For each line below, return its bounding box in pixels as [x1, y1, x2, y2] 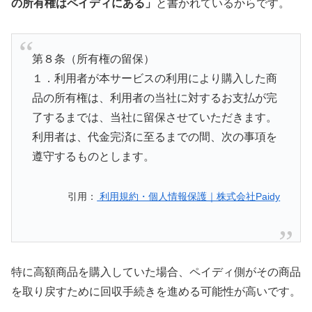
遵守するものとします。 [31, 150, 155, 163]
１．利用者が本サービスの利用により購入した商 [31, 72, 277, 85]
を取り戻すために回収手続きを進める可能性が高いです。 [11, 286, 301, 298]
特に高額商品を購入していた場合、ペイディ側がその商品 [11, 266, 301, 279]
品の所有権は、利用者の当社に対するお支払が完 [31, 92, 277, 104]
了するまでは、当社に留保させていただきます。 [31, 111, 277, 124]
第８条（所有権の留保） [31, 53, 155, 65]
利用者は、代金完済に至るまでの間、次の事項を [31, 131, 277, 143]
